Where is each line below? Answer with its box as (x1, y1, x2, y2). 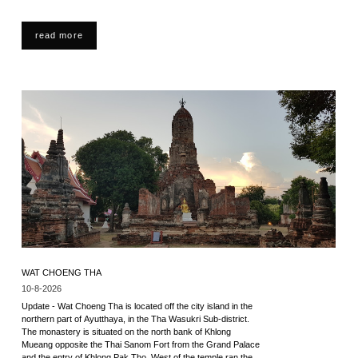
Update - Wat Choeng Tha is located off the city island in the (21, 301, 253, 311)
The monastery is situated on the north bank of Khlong (21, 327, 231, 336)
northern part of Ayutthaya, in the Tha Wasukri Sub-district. (21, 314, 249, 324)
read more (34, 30, 83, 40)
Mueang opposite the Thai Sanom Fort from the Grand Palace (21, 340, 260, 349)
